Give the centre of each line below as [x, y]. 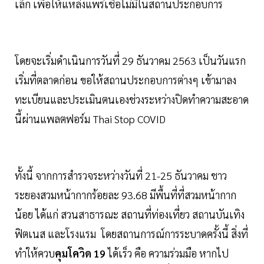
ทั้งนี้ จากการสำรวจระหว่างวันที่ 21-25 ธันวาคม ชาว [121, 176]
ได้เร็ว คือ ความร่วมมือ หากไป [167, 253]
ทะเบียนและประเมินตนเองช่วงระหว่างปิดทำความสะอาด [132, 100]
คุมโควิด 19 [80, 253]
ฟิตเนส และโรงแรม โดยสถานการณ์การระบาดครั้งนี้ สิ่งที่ [131, 234]
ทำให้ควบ [35, 253]
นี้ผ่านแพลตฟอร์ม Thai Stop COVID [90, 119]
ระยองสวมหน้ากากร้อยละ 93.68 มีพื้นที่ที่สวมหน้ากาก [126, 195]
